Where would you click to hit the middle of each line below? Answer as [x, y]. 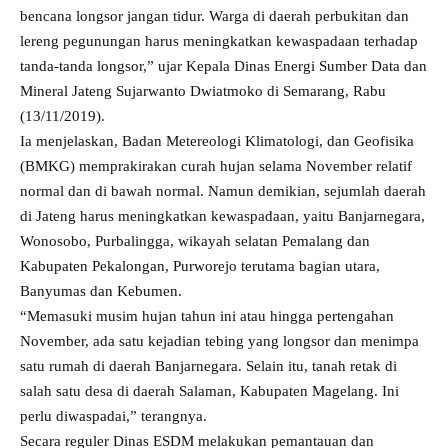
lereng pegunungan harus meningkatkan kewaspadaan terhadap [219, 41]
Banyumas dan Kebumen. [101, 291]
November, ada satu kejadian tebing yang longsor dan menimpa [219, 341]
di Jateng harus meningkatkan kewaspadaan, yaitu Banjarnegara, [222, 216]
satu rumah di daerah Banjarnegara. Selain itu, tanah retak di [208, 366]
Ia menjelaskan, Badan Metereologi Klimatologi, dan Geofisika [217, 141]
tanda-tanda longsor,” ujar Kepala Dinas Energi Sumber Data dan [223, 66]
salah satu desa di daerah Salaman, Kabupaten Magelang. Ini [209, 391]
